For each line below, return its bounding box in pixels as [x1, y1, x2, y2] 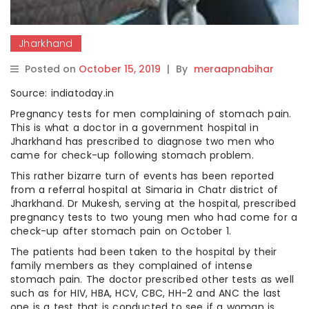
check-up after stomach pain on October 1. [10, 223, 232, 238]
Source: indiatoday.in [10, 86, 114, 100]
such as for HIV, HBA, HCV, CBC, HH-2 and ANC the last [10, 286, 281, 300]
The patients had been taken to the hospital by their [10, 244, 277, 259]
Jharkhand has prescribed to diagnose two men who [10, 134, 275, 148]
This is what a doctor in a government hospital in [10, 120, 259, 134]
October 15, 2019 [79, 61, 161, 76]
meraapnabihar [194, 61, 274, 76]
